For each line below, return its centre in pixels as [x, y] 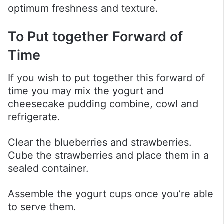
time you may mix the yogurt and [86, 91]
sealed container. [48, 168]
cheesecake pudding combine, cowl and [103, 104]
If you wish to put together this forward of [106, 78]
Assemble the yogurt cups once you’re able [111, 194]
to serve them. [42, 207]
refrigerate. [34, 117]
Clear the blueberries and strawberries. [100, 142]
